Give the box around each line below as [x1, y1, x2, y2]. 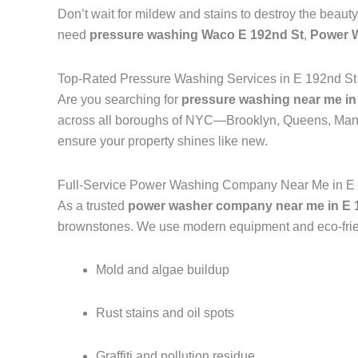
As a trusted [58, 199, 128, 213]
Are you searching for [58, 93, 181, 107]
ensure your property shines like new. [58, 134, 268, 149]
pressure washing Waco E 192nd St [89, 28, 304, 42]
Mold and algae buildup [96, 263, 229, 277]
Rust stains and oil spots [96, 306, 234, 320]
